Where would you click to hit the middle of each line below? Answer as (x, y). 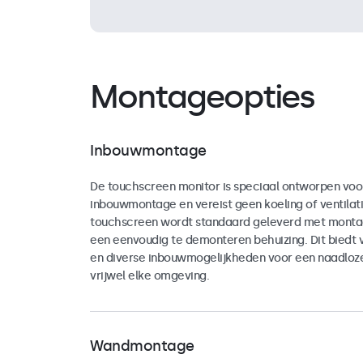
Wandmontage (142, 346)
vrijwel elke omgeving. (149, 275)
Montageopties (202, 96)
